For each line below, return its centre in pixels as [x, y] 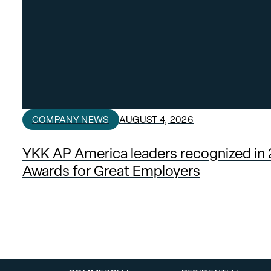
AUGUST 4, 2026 [156, 119]
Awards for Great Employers [111, 171]
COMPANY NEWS [70, 119]
